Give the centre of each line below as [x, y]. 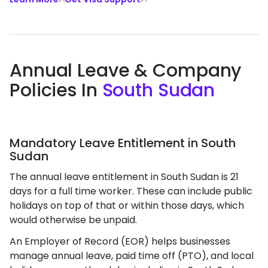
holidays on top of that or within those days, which [127, 205]
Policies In [56, 90]
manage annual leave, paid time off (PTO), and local [132, 255]
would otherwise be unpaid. [73, 220]
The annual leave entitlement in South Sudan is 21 [124, 176]
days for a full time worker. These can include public [131, 191]
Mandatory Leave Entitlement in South [123, 143]
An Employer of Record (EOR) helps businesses [120, 241]
